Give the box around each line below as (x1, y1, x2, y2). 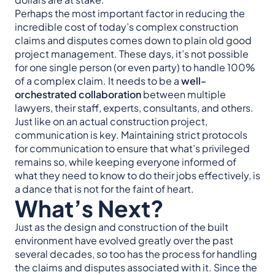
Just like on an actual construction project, (15, 115, 207, 128)
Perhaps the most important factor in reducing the (15, 7, 245, 20)
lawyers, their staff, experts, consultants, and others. (15, 101, 254, 115)
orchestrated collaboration (15, 88, 141, 101)
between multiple (141, 88, 226, 101)
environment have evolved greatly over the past (15, 234, 233, 247)
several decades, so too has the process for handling (15, 247, 257, 261)
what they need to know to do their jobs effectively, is (15, 169, 260, 182)
